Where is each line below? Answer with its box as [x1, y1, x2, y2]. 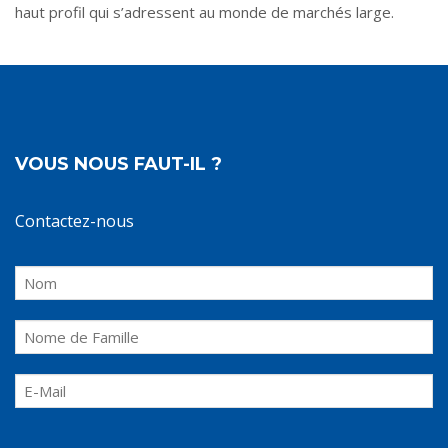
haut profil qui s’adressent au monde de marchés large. [15, 2, 394, 22]
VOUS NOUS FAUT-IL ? [15, 153, 222, 175]
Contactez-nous [15, 210, 134, 232]
